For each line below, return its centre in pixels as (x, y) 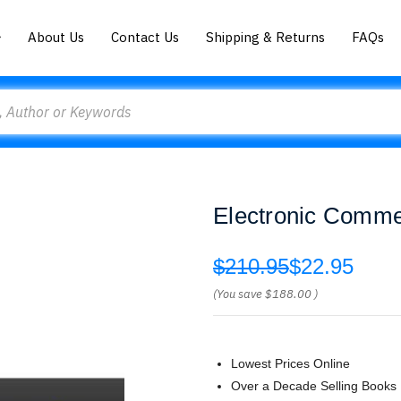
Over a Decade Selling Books (314, 386)
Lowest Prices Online (290, 363)
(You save (238, 294)
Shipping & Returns (266, 37)
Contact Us (145, 37)
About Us (56, 37)
